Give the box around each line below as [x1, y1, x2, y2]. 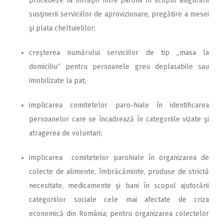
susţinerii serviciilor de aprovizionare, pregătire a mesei [29, 9, 209, 18]
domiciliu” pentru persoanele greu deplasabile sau [29, 62, 209, 71]
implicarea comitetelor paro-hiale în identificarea [29, 100, 209, 109]
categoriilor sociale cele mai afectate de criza [29, 195, 209, 204]
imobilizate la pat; [29, 76, 86, 85]
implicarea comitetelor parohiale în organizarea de [29, 153, 209, 162]
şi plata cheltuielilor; [29, 23, 95, 32]
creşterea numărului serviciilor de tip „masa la [29, 48, 209, 57]
